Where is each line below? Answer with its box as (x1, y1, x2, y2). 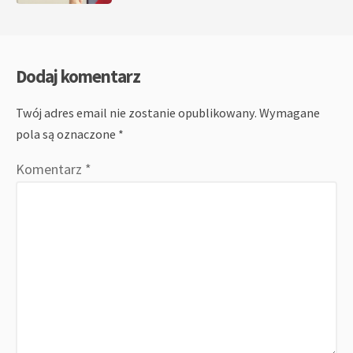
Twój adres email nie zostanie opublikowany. (16, 104, 257, 121)
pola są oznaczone (16, 125, 118, 142)
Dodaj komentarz (16, 65, 140, 87)
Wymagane (259, 104, 320, 121)
